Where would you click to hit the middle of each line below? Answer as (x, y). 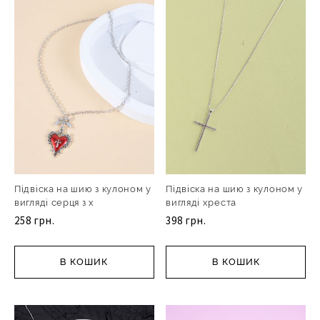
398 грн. (186, 221)
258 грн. (35, 221)
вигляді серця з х (54, 203)
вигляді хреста (201, 203)
